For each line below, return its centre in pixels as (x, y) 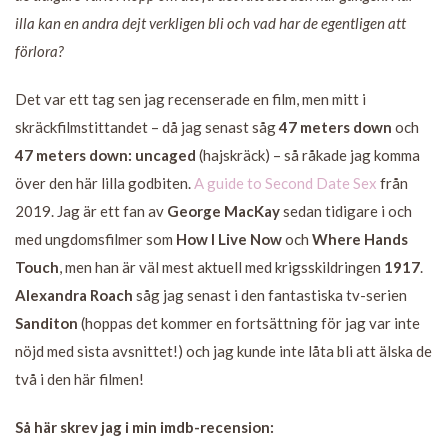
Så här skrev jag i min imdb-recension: (144, 426)
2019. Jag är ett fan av (91, 210)
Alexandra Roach (74, 294)
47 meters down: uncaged (105, 154)
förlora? (39, 50)
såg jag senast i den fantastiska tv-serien (270, 294)
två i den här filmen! (79, 378)
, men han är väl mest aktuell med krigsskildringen (221, 266)
